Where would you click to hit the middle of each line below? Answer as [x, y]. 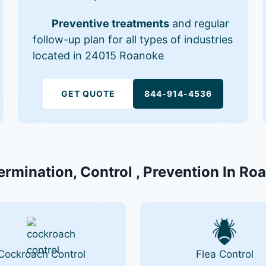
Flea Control [224, 254]
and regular [199, 24]
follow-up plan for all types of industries [133, 40]
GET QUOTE [88, 94]
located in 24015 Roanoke [99, 56]
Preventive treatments [111, 24]
